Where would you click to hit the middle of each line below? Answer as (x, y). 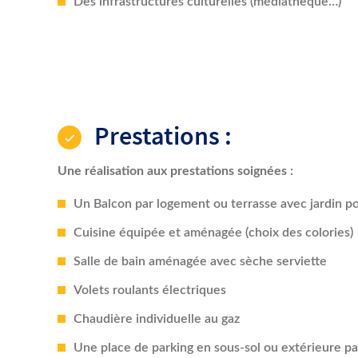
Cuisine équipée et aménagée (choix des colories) (213, 132)
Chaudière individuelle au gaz (157, 218)
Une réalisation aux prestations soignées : (175, 70)
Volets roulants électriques (150, 189)
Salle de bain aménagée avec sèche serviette (200, 161)
